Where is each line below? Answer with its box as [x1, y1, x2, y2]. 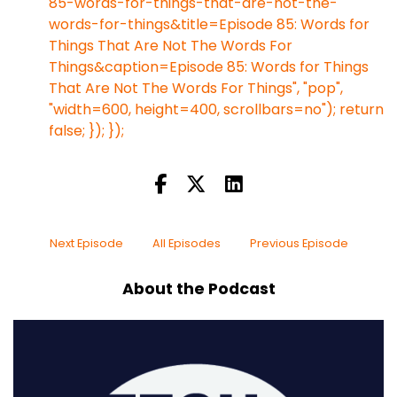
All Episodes [152, 236, 221, 251]
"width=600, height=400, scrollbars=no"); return [49, 99, 384, 120]
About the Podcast [121, 278, 276, 300]
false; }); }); [49, 121, 124, 141]
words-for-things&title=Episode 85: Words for [49, 14, 370, 35]
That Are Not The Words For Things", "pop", [49, 78, 343, 98]
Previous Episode [249, 236, 348, 251]
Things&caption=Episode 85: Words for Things [49, 57, 369, 77]
